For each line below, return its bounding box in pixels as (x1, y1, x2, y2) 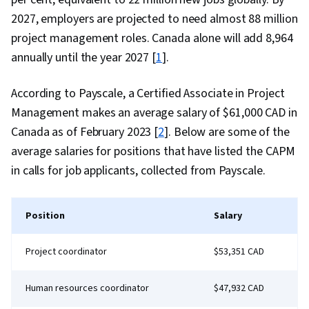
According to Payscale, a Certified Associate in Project (11, 85, 285, 103)
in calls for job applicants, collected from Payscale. (11, 162, 266, 180)
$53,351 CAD (214, 245, 264, 259)
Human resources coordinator (26, 281, 149, 296)
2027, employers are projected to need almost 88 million (11, 10, 298, 28)
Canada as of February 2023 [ (11, 123, 159, 141)
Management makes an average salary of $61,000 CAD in (11, 104, 297, 122)
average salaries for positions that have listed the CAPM (11, 143, 296, 161)
